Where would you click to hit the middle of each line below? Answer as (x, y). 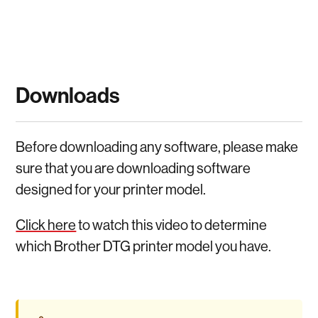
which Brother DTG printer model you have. (144, 246)
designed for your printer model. (111, 189)
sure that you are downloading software (133, 168)
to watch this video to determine (172, 224)
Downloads (68, 95)
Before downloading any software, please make (157, 146)
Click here (46, 224)
